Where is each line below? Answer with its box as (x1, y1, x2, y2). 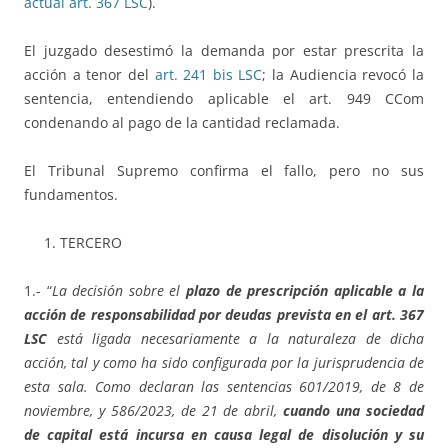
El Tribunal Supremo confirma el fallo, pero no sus (24, 161, 424, 181)
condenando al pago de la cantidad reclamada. (24, 113, 340, 133)
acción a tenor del (24, 65, 155, 85)
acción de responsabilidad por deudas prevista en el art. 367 (24, 305, 424, 325)
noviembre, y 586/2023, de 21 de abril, (24, 401, 284, 421)
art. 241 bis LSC (154, 65, 263, 85)
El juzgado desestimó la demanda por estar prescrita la (24, 41, 424, 61)
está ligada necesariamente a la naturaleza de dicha (56, 329, 424, 349)
